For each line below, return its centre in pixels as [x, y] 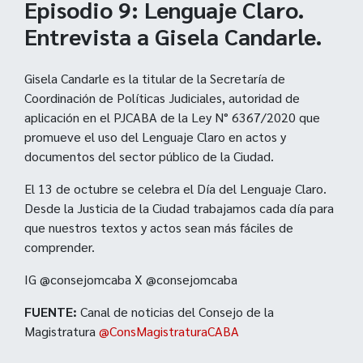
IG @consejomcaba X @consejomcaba [131, 279]
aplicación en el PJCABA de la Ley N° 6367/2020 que [172, 117]
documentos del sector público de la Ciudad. [149, 156]
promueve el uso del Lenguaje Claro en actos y [155, 136]
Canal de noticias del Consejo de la [175, 311]
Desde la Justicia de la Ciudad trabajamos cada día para [179, 207]
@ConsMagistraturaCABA [169, 331]
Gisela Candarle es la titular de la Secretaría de [155, 78]
